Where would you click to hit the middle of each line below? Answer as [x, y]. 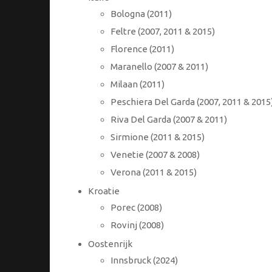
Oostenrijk [110, 244]
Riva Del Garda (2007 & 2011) [169, 120]
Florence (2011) [142, 49]
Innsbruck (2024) [144, 260]
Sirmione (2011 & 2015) [158, 137]
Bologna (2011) [141, 14]
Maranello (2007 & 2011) [159, 67]
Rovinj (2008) [137, 225]
